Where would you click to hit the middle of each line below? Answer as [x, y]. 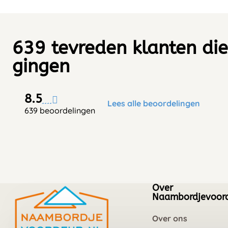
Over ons [170, 219]
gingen [41, 66]
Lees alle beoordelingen [154, 104]
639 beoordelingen [60, 111]
